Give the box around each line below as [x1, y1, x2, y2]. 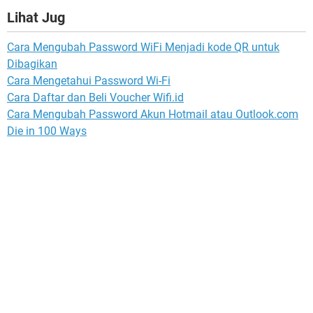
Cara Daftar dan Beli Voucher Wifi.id [7, 91, 184, 105]
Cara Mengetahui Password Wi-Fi [7, 74, 170, 88]
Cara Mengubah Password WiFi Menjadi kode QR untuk [7, 41, 279, 54]
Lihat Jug [7, 9, 65, 27]
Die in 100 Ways [7, 124, 87, 138]
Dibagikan [7, 57, 57, 71]
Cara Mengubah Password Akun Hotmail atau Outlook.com [7, 108, 298, 122]
